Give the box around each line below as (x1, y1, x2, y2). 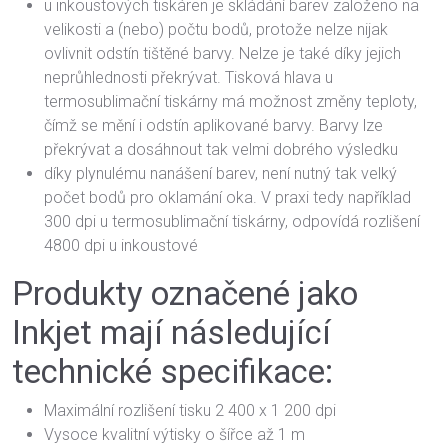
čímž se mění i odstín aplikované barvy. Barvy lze (44, 116, 383, 135)
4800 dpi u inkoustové (44, 236, 198, 255)
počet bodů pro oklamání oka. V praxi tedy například (44, 188, 411, 207)
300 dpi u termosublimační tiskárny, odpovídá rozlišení (44, 212, 420, 231)
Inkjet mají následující (12, 313, 331, 352)
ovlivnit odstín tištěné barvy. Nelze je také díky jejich (44, 44, 401, 63)
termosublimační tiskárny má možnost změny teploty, (44, 92, 417, 111)
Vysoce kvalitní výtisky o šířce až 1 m (44, 425, 305, 444)
